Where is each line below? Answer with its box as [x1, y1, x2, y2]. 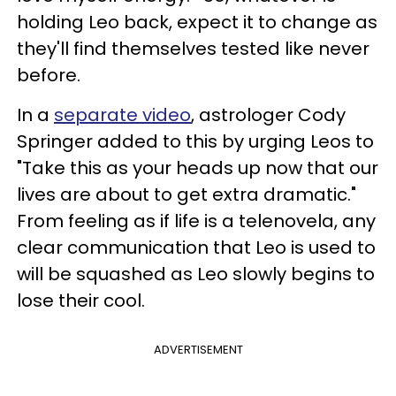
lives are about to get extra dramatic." [17, 182, 356, 208]
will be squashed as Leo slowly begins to [17, 262, 375, 287]
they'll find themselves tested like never [17, 36, 369, 62]
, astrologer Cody [191, 103, 346, 128]
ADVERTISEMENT [153, 341, 243, 359]
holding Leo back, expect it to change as [17, 10, 377, 35]
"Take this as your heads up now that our [17, 156, 378, 181]
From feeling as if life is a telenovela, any [17, 209, 376, 234]
